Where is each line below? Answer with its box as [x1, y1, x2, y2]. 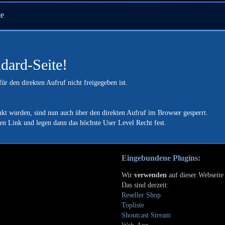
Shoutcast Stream [122, 211, 171, 219]
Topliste [122, 201, 144, 209]
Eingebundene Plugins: [122, 154, 200, 162]
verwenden [134, 171, 167, 179]
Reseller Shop [122, 191, 161, 199]
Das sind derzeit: [122, 181, 169, 189]
